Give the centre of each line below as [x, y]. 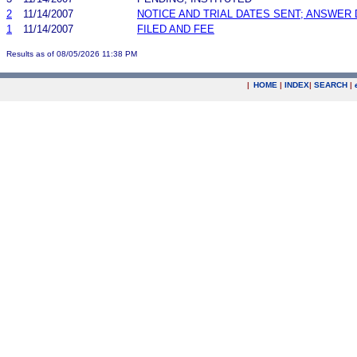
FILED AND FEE [176, 29]
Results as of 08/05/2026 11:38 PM [72, 53]
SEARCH [331, 85]
